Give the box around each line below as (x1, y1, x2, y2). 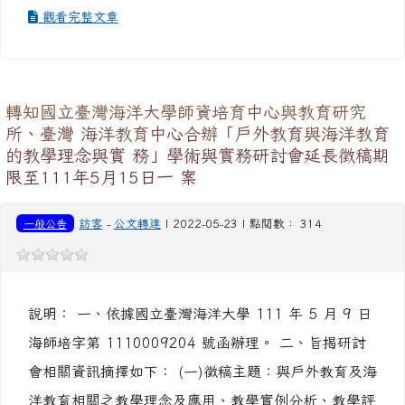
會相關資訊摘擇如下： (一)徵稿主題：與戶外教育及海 (28, 364, 377, 379)
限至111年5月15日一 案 (5, 168, 197, 185)
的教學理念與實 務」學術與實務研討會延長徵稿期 (5, 146, 390, 164)
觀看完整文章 (38, 10, 118, 24)
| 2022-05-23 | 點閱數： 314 (160, 218, 322, 230)
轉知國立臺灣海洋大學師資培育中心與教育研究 (5, 103, 366, 120)
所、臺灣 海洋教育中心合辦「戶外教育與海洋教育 (5, 125, 390, 142)
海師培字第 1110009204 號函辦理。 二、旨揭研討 (28, 335, 366, 350)
